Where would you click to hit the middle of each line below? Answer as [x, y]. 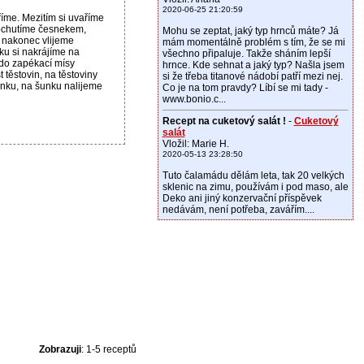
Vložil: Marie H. [195, 144]
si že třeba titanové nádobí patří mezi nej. [252, 76]
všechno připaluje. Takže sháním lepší [246, 54]
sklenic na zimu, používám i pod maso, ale [255, 187]
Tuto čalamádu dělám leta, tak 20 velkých [253, 175]
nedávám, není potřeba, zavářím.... [238, 210]
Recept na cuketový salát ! [224, 121]
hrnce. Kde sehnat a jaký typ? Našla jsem [253, 65]
